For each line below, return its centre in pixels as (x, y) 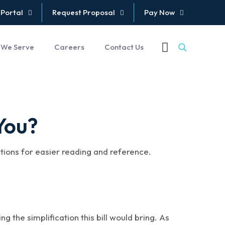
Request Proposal (84, 12)
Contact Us (124, 47)
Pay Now (159, 12)
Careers (69, 47)
